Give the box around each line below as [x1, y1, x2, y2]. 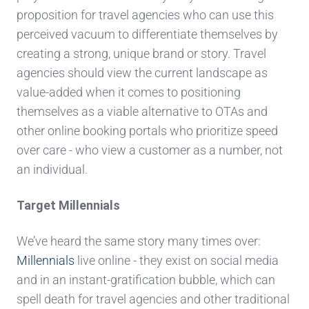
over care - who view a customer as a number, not [17, 142, 283, 157]
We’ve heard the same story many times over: [17, 233, 261, 248]
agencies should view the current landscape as [17, 65, 268, 80]
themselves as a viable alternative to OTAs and [17, 103, 268, 119]
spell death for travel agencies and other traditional [17, 291, 290, 306]
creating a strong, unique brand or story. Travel [17, 46, 266, 61]
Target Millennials [17, 197, 120, 212]
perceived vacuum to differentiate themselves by [17, 26, 278, 41]
